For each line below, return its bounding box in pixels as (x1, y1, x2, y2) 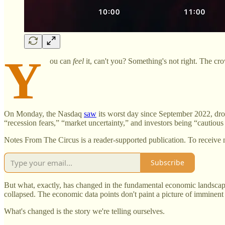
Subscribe (151, 158, 184, 168)
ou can (50, 56, 73, 65)
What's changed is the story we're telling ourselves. (4, 206, 165, 215)
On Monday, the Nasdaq (4, 109, 84, 118)
